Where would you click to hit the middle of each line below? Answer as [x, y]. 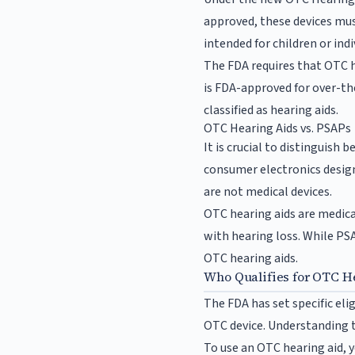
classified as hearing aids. [271, 111]
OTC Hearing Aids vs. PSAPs [278, 129]
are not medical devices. [268, 192]
